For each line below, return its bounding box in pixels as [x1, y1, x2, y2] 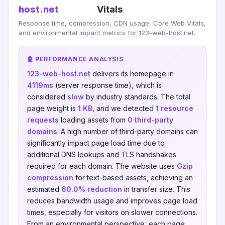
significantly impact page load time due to [27, 139, 165, 147]
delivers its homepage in [90, 69, 174, 78]
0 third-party [128, 116, 173, 124]
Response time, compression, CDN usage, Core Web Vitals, [19, 19, 206, 27]
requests [27, 116, 59, 124]
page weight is [27, 104, 78, 113]
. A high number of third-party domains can [57, 127, 198, 136]
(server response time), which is [53, 81, 162, 89]
